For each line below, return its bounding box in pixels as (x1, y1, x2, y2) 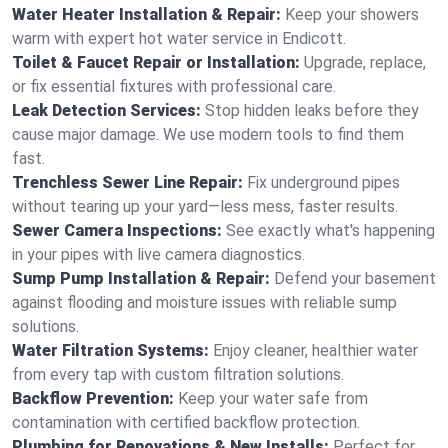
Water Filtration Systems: (12, 341, 209, 360)
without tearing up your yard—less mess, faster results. (12, 197, 398, 216)
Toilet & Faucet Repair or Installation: (12, 53, 300, 72)
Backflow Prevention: (12, 389, 174, 408)
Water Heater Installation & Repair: (12, 5, 281, 24)
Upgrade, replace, (304, 53, 426, 72)
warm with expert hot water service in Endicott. (12, 29, 346, 48)
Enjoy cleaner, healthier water (213, 341, 418, 360)
